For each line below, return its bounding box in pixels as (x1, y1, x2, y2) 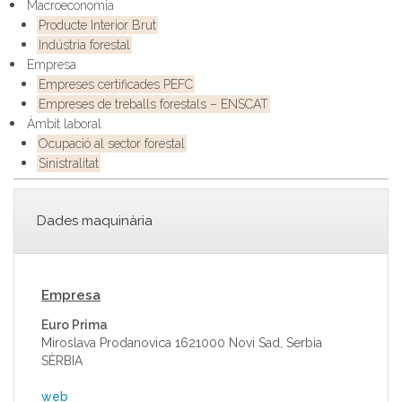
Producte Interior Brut (38, 18, 156, 32)
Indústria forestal (38, 38, 130, 52)
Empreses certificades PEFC (38, 77, 193, 92)
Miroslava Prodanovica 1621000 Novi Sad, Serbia (41, 336, 322, 350)
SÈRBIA (41, 354, 83, 368)
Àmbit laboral (26, 117, 101, 131)
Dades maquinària (37, 213, 153, 229)
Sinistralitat (38, 156, 99, 170)
